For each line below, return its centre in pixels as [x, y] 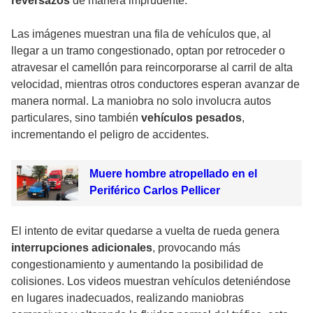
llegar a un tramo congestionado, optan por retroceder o [148, 51]
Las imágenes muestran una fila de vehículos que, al [141, 34]
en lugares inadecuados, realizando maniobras [128, 298]
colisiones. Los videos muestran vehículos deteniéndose [151, 281]
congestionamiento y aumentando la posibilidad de [137, 264]
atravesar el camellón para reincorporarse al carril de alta [152, 68]
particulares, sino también [76, 118]
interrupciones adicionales [82, 247]
